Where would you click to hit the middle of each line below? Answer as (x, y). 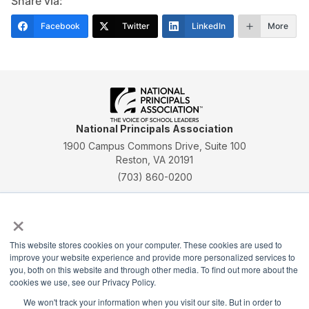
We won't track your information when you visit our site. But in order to (152, 302)
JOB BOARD (217, 272)
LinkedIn (209, 26)
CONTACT (40, 272)
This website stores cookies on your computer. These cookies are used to (146, 245)
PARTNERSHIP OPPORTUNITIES (127, 272)
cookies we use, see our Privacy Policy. (83, 282)
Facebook (60, 26)
